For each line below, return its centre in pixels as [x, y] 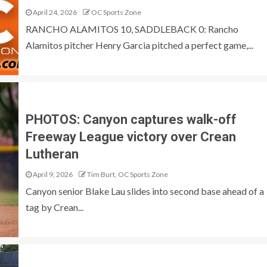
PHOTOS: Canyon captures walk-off [131, 119]
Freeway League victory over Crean [131, 136]
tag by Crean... [54, 207]
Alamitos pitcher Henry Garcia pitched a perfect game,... [139, 45]
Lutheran [52, 154]
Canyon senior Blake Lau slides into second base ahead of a [145, 191]
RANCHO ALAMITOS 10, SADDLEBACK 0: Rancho [132, 29]
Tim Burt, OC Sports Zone [127, 174]
